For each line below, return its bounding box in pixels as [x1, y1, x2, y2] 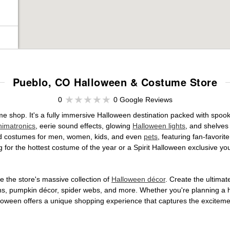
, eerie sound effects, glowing [35, 122, 132, 130]
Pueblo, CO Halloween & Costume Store [12, 74, 218, 89]
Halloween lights [132, 122, 185, 130]
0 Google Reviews [113, 95, 172, 104]
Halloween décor [111, 175, 165, 183]
